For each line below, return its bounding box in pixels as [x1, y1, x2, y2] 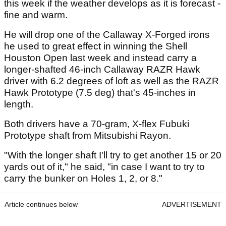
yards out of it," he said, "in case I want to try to [4, 161, 205, 172]
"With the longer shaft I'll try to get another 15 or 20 [4, 149, 221, 160]
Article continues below [5, 200, 78, 208]
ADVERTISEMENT [162, 200, 221, 208]
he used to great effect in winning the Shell [4, 40, 187, 51]
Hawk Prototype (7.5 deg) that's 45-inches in [4, 87, 196, 98]
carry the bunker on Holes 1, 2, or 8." [4, 173, 162, 184]
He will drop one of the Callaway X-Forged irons [4, 29, 210, 40]
